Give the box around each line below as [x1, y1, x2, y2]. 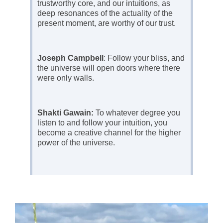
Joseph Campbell [37, 54, 104, 62]
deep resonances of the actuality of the [37, 9, 173, 17]
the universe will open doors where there [37, 64, 180, 72]
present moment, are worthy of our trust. [37, 19, 176, 27]
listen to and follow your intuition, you [37, 118, 167, 127]
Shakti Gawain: [37, 109, 94, 117]
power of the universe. [37, 138, 115, 147]
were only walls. [37, 74, 94, 82]
